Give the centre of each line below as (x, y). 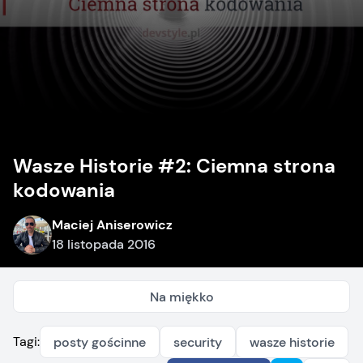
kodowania (64, 190)
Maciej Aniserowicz (112, 225)
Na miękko (181, 297)
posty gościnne (100, 342)
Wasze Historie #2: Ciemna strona (174, 166)
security (198, 342)
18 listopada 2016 (104, 244)
